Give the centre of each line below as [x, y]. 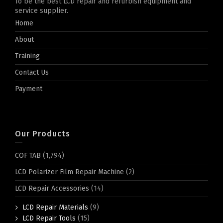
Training [27, 56]
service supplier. [42, 10]
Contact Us [32, 72]
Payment [29, 89]
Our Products [43, 133]
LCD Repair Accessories [52, 188]
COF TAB [28, 155]
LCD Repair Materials [55, 207]
